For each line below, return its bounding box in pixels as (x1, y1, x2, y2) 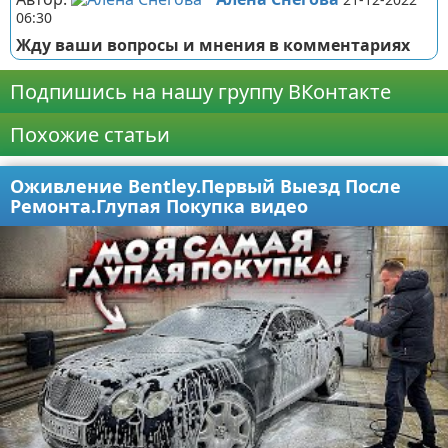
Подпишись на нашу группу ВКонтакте (10, 78, 391, 105)
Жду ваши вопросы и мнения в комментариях (16, 34, 410, 56)
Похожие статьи (10, 121, 170, 148)
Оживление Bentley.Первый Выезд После (10, 174, 401, 198)
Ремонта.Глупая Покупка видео (10, 194, 308, 218)
